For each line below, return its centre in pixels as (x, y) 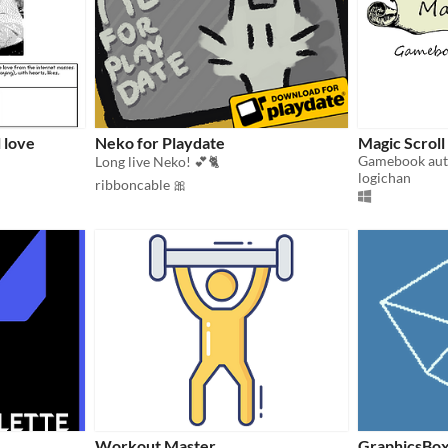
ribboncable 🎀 (141, 184)
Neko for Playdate (160, 142)
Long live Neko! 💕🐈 (157, 161)
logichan (384, 177)
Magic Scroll (401, 142)
